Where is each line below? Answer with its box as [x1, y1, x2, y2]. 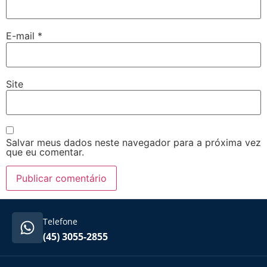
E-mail [6, 30, 38, 42]
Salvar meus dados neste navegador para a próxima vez [6, 136, 261, 149]
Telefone [43, 216, 77, 228]
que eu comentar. [6, 146, 84, 159]
